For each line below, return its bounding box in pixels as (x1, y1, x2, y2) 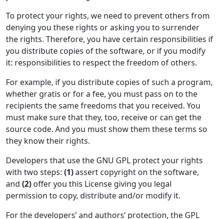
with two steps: (6, 167, 64, 177)
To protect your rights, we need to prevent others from (6, 10, 210, 21)
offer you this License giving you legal (31, 178, 172, 189)
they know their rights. (6, 135, 90, 146)
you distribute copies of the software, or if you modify (6, 45, 205, 56)
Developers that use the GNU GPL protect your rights (6, 155, 203, 166)
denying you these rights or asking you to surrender (6, 22, 199, 33)
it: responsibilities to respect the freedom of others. (6, 57, 197, 68)
